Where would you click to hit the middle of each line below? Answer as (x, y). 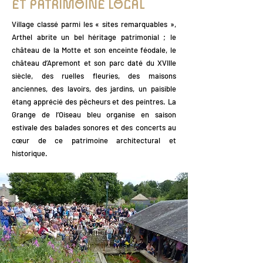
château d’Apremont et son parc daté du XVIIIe (94, 63)
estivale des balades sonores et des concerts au (94, 127)
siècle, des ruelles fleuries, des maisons (94, 76)
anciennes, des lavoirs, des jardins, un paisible (94, 89)
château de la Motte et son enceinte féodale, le (94, 50)
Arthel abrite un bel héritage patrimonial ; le (94, 37)
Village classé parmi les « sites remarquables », (94, 24)
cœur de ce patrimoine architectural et (94, 140)
